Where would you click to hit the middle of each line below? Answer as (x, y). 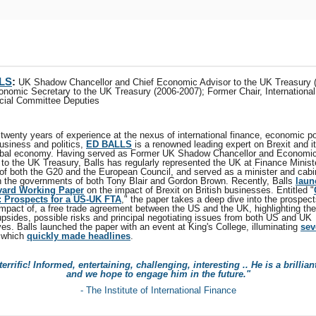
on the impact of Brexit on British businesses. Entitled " (199, 190)
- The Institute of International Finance (158, 290)
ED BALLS (109, 144)
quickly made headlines (79, 236)
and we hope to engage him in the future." (158, 274)
